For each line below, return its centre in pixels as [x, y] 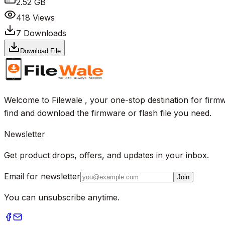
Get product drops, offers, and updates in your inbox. [106, 155]
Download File [40, 51]
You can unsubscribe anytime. [62, 197]
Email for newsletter [42, 176]
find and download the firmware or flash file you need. [108, 113]
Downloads [44, 33]
